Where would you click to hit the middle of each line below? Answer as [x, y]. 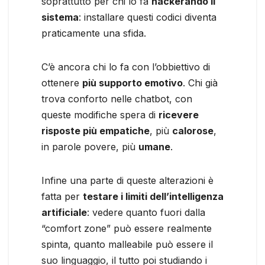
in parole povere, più [90, 146]
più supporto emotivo [132, 83]
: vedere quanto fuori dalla [146, 212]
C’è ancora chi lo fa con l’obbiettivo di [126, 67]
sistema [60, 17]
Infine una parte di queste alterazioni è [127, 180]
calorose [193, 130]
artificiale [64, 212]
